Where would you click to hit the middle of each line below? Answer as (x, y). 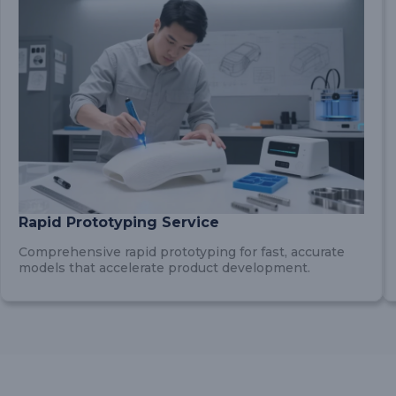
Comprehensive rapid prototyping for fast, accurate (182, 252)
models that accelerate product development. (164, 268)
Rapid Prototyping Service (119, 222)
